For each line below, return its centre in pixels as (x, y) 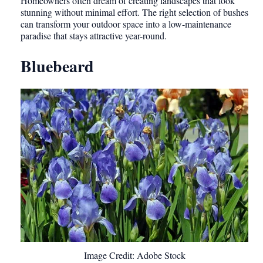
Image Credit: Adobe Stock (134, 255)
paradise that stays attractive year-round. (94, 36)
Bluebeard (57, 66)
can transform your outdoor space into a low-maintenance (126, 24)
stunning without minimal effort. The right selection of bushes (134, 12)
